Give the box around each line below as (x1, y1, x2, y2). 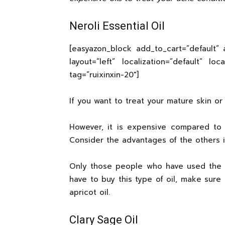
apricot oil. (69, 187, 110, 198)
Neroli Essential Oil (69, 20, 165, 32)
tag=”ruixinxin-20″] (69, 69, 139, 80)
